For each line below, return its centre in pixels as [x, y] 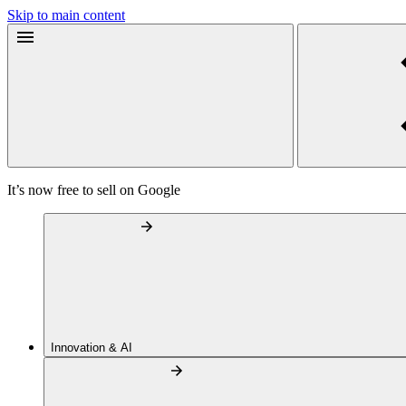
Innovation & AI [93, 348]
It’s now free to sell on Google [94, 190]
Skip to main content [66, 15]
